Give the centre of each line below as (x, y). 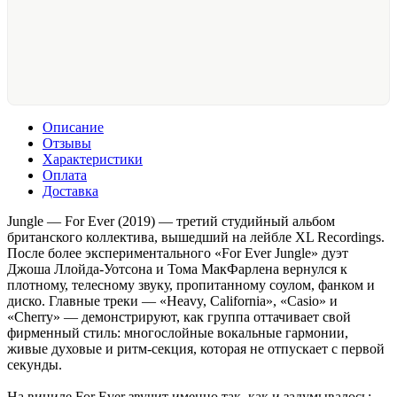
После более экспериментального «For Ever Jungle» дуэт (178, 253)
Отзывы (67, 143)
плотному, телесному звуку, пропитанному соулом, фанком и (191, 284)
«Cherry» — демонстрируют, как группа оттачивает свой (179, 316)
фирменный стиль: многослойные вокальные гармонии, (178, 332)
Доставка (70, 191)
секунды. (35, 364)
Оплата (65, 175)
